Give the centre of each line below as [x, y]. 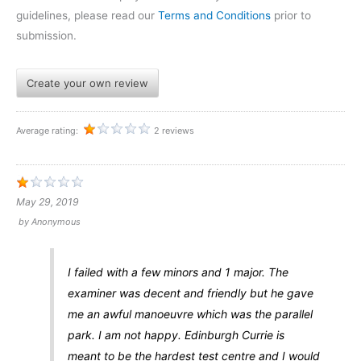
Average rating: [48, 131]
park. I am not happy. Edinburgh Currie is [176, 335]
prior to [291, 15]
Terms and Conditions [214, 15]
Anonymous [56, 222]
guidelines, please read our [87, 15]
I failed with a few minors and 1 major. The [178, 272]
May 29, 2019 [48, 202]
